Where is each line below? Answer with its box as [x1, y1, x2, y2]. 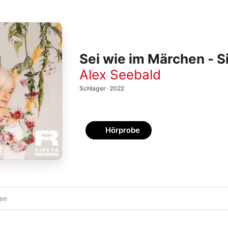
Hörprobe [105, 125, 140, 135]
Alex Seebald [79, 66, 161, 82]
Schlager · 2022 [79, 84, 124, 92]
